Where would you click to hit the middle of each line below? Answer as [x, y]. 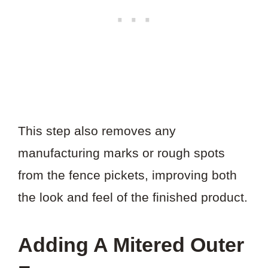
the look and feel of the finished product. [133, 197]
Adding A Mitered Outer [131, 245]
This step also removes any [97, 131]
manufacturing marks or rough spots [121, 153]
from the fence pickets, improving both [127, 175]
